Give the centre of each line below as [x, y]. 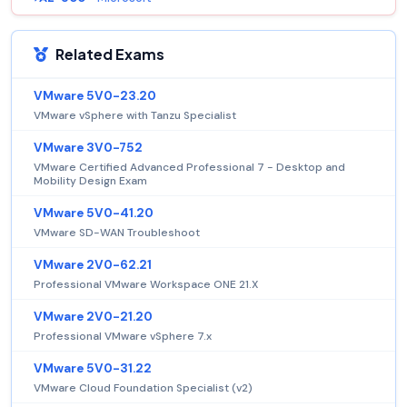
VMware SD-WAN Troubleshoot [117, 232]
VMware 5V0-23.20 [95, 95]
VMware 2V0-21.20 [93, 316]
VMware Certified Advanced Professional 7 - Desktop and [189, 167]
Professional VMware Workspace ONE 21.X [146, 284]
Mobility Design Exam [90, 180]
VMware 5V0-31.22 [93, 368]
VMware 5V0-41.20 [94, 213]
